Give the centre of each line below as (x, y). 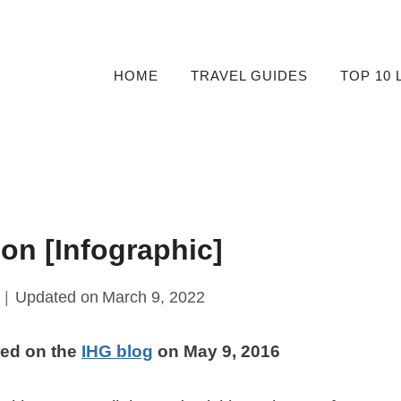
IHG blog (118, 352)
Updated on (57, 298)
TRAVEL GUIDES (249, 76)
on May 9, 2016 (217, 352)
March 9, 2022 (153, 298)
